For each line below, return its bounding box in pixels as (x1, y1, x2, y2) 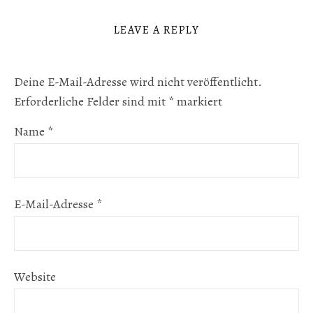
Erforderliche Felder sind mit (14, 93, 168, 110)
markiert (174, 93, 222, 110)
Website (14, 268, 56, 286)
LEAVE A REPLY (113, 22, 200, 38)
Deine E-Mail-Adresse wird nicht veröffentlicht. (14, 73, 262, 91)
